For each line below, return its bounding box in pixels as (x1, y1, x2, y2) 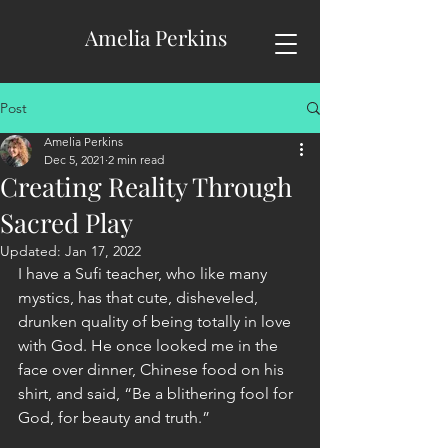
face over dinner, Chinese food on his (18, 360, 288, 379)
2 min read (108, 152, 164, 167)
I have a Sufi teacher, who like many (18, 264, 271, 283)
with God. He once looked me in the (18, 336, 282, 355)
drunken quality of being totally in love (18, 312, 295, 331)
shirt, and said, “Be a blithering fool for (18, 384, 297, 403)
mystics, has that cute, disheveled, (18, 288, 262, 307)
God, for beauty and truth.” (18, 408, 214, 427)
